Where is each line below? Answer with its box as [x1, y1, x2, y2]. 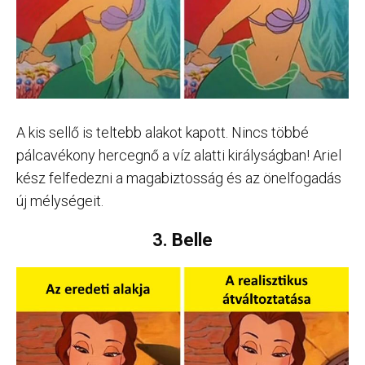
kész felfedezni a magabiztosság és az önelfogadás [16, 169, 341, 187]
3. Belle [152, 229, 213, 250]
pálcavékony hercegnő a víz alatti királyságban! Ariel [16, 146, 341, 164]
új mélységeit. [16, 191, 103, 209]
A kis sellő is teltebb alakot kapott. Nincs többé [16, 123, 309, 141]
